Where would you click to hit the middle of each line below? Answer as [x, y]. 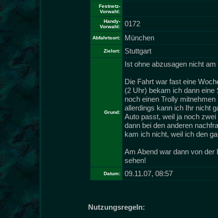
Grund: [112, 112]
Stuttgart [138, 51]
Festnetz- [109, 6]
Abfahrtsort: [106, 38]
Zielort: [112, 51]
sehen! [135, 160]
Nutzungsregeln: [117, 207]
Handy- [112, 21]
